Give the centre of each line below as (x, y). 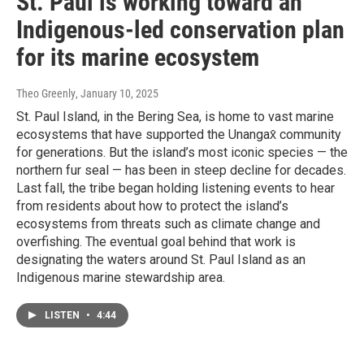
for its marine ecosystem (138, 58)
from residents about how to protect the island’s (152, 206)
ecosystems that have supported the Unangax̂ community (179, 135)
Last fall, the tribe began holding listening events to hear (175, 188)
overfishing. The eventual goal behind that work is (156, 242)
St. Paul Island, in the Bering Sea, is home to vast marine (175, 117)
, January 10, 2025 (117, 94)
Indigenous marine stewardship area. (121, 278)
